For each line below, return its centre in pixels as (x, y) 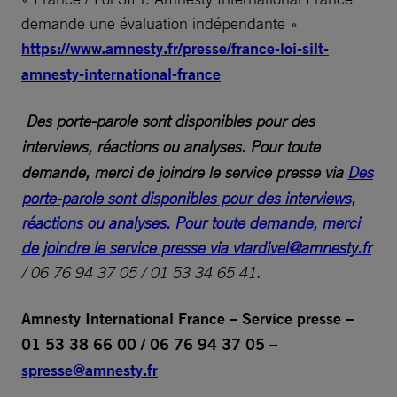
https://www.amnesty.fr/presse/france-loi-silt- (175, 48)
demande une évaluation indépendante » (162, 23)
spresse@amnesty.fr (90, 370)
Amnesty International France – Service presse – (187, 318)
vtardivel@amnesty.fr (302, 247)
